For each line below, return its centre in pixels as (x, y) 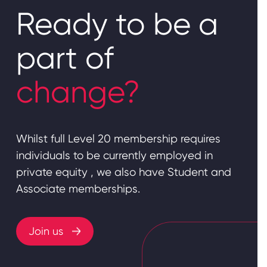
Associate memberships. (78, 189)
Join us (46, 231)
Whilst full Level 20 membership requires (118, 139)
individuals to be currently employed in (114, 156)
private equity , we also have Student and (123, 173)
